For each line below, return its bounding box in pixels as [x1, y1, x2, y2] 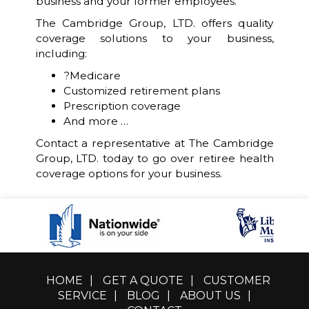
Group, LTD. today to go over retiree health [35, 152, 274, 165]
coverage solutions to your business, [35, 32, 274, 45]
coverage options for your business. [35, 167, 222, 180]
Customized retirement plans [63, 84, 220, 97]
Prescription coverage [63, 99, 181, 112]
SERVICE [58, 289, 107, 302]
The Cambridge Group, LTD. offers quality [35, 17, 274, 30]
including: [35, 47, 87, 60]
